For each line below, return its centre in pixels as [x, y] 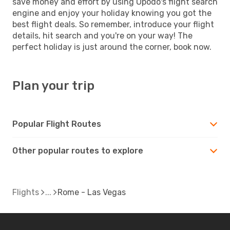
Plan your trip [53, 85]
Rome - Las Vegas [92, 192]
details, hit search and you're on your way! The [102, 35]
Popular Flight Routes [57, 124]
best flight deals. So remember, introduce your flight [113, 24]
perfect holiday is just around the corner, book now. [112, 47]
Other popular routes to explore [78, 150]
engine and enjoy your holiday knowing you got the [112, 13]
